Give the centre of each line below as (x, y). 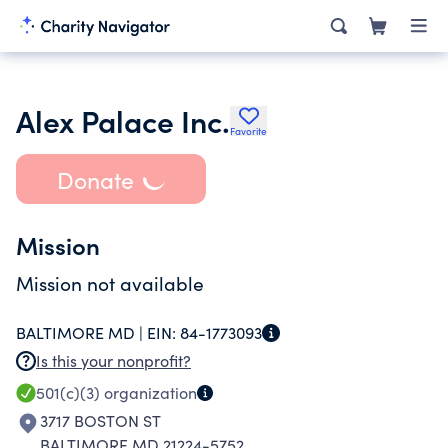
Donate (95, 179)
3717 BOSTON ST (100, 420)
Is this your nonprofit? (113, 360)
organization (148, 392)
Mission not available (110, 283)
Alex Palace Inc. (123, 120)
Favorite (248, 131)
